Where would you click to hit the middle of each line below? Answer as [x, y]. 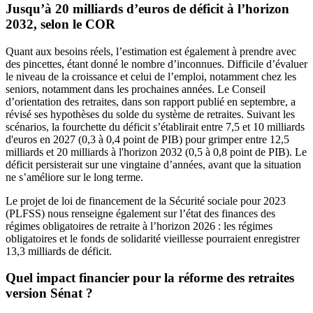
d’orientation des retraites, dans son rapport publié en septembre [145, 101]
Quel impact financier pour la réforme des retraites [150, 278]
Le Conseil [241, 89]
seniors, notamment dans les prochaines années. [111, 89]
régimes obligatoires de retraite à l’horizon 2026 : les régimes [139, 226]
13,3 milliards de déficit [57, 251]
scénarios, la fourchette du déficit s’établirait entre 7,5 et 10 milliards [155, 126]
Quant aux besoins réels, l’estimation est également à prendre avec [151, 51]
